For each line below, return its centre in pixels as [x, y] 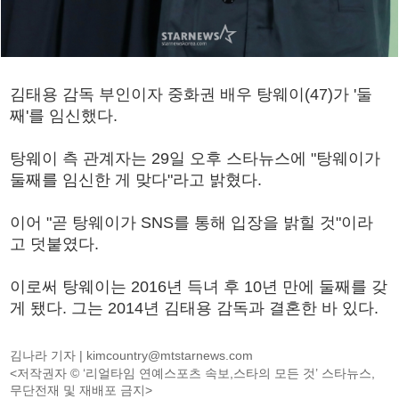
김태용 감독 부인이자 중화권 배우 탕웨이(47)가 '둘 [191, 94]
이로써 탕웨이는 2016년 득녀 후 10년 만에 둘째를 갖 [199, 286]
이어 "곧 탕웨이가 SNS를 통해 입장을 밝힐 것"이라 [192, 222]
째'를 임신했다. [64, 115]
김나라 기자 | [49, 355]
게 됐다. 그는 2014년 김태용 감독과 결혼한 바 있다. [195, 308]
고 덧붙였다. [55, 244]
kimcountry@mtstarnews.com [170, 355]
